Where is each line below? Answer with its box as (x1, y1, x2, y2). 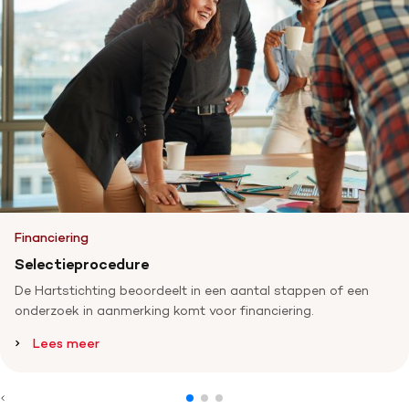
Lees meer (33, 335, 100, 351)
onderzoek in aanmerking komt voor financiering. (15, 302, 314, 319)
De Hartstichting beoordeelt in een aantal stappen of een (15, 282, 369, 299)
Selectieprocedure (15, 255, 149, 274)
